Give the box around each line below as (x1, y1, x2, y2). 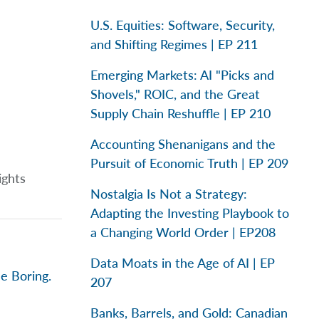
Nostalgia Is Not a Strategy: (90, 186, 247, 202)
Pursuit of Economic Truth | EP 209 (90, 155, 288, 171)
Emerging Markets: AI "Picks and (90, 67, 274, 83)
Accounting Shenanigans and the (90, 136, 276, 152)
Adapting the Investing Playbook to (90, 205, 289, 221)
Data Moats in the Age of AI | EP (90, 255, 275, 271)
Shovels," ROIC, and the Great (90, 86, 260, 102)
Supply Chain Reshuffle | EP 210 (90, 105, 271, 121)
